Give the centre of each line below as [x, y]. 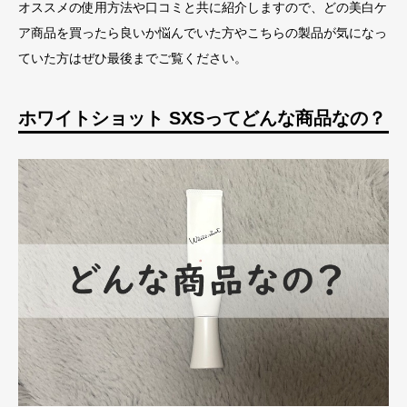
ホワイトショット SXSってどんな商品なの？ [202, 118]
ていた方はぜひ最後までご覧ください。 [133, 58]
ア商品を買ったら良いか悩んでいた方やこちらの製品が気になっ [203, 33]
